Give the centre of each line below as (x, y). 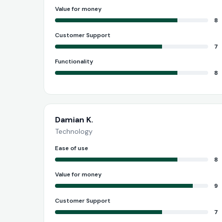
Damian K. (74, 119)
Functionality (74, 61)
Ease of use (72, 148)
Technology (74, 131)
